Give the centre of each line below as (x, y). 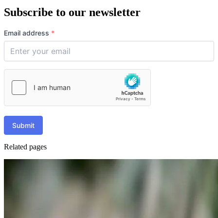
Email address (27, 33)
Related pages (25, 146)
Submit (23, 125)
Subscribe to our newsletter (72, 12)
